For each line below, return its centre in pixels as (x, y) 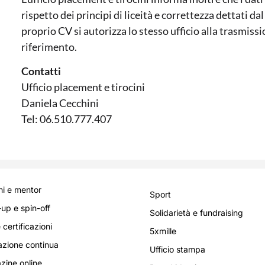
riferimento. (49, 46)
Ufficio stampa (177, 249)
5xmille (163, 231)
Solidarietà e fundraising (196, 212)
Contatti (41, 71)
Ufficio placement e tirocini (83, 87)
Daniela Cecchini (60, 103)
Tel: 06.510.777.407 (67, 119)
